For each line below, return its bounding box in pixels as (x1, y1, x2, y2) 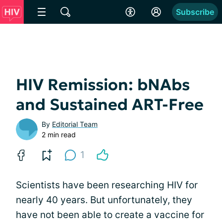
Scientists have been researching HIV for (16, 179, 198, 191)
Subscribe (176, 7, 214, 17)
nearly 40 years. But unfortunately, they (16, 194, 192, 206)
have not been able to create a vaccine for (16, 209, 204, 221)
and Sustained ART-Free (16, 95, 204, 114)
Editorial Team (52, 120, 98, 128)
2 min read (42, 130, 76, 139)
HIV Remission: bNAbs (16, 75, 190, 95)
